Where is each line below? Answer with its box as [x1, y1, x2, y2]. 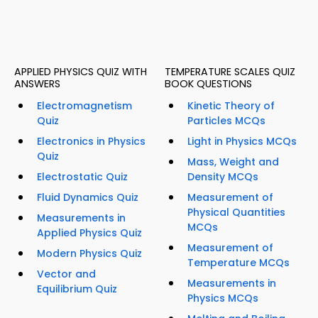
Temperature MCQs [187, 255, 290, 270]
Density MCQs [187, 169, 258, 184]
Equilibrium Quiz [37, 281, 117, 296]
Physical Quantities [187, 204, 285, 219]
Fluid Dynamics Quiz [37, 190, 138, 204]
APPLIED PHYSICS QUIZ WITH [14, 64, 147, 79]
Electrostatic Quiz [37, 169, 128, 184]
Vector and [37, 266, 96, 281]
